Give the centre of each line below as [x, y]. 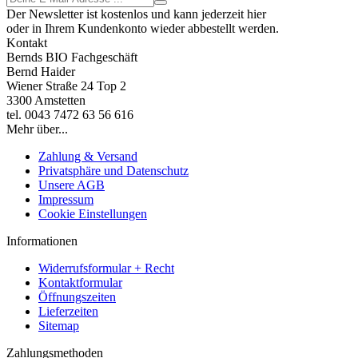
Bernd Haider [41, 71]
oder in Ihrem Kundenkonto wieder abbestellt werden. [143, 28]
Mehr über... [37, 129]
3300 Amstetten [46, 100]
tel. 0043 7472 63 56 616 [70, 114]
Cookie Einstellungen [93, 213]
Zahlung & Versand [88, 156]
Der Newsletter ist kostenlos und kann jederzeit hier [136, 14]
